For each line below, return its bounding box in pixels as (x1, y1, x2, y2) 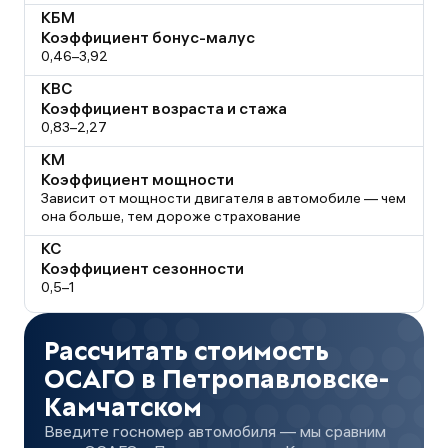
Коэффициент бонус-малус (41, 27, 255, 47)
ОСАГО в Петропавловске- (44, 362, 389, 396)
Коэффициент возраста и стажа (41, 98, 287, 118)
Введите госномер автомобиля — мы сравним (44, 421, 386, 441)
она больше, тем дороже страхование (41, 207, 301, 225)
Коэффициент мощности (41, 169, 234, 189)
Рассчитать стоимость (44, 334, 329, 368)
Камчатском (44, 390, 202, 424)
